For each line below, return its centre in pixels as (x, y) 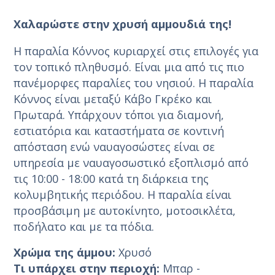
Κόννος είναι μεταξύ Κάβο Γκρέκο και (113, 99)
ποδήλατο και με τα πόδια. (84, 226)
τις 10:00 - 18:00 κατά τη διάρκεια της (111, 178)
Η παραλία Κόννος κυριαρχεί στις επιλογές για (136, 51)
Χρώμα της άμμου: (65, 252)
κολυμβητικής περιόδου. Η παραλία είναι (123, 194)
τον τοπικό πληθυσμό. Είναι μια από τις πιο (129, 67)
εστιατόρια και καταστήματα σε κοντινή (119, 130)
